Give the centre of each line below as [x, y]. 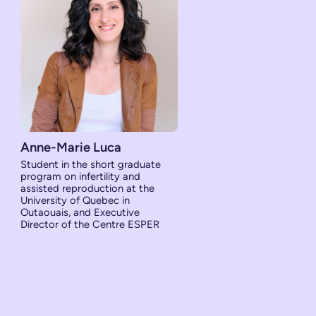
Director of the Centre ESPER [90, 224]
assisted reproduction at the [88, 188]
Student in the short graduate [91, 164]
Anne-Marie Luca [71, 147]
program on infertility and [81, 176]
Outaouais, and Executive [80, 212]
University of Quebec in [75, 200]
